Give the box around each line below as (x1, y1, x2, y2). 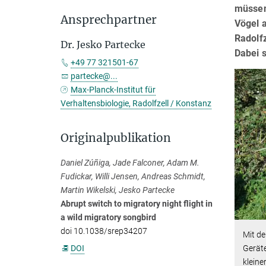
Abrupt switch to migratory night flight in (61, 199, 213, 208)
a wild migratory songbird (61, 213, 156, 222)
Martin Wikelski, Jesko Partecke (61, 185, 175, 195)
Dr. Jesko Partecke (61, 39, 145, 50)
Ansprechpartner (61, 12, 157, 27)
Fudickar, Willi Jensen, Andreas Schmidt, (61, 172, 205, 181)
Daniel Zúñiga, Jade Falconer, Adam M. (61, 158, 199, 167)
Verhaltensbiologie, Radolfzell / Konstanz (61, 99, 211, 108)
